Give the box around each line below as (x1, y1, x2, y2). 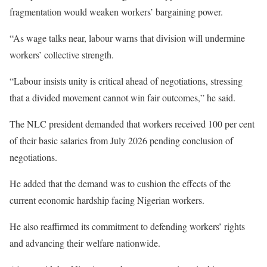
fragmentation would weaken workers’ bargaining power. (10, 5, 223, 18)
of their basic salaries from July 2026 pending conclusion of (10, 133, 233, 147)
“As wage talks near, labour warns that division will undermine (10, 31, 245, 44)
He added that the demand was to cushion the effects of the (10, 176, 231, 190)
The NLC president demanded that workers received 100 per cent (10, 117, 254, 130)
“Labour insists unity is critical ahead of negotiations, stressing (10, 74, 243, 87)
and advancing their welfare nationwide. (10, 236, 160, 249)
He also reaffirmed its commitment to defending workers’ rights (10, 219, 245, 232)
